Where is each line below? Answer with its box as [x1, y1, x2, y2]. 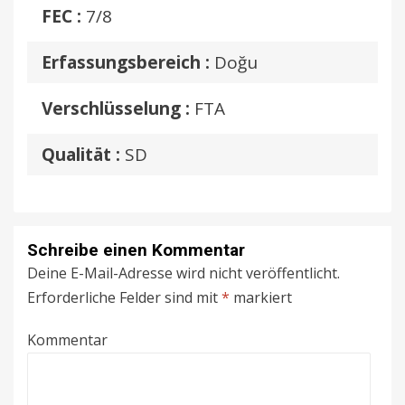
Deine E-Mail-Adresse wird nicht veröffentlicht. [27, 263, 340, 284]
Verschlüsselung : [42, 97, 190, 121]
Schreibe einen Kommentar [27, 240, 245, 261]
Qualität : [42, 143, 120, 167]
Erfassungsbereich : [42, 51, 210, 75]
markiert [230, 287, 292, 308]
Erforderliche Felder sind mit [27, 287, 221, 308]
